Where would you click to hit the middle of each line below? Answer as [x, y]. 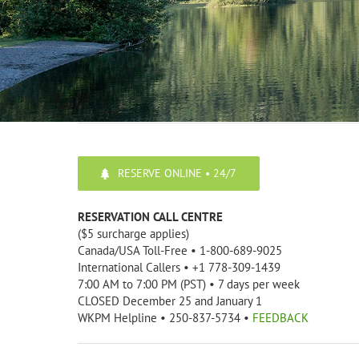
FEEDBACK [280, 318]
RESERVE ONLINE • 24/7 [177, 173]
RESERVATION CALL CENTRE [150, 217]
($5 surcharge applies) [133, 234]
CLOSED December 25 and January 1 [170, 301]
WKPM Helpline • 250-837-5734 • [165, 318]
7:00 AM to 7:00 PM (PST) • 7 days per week [189, 284]
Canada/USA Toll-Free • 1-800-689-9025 [180, 250]
